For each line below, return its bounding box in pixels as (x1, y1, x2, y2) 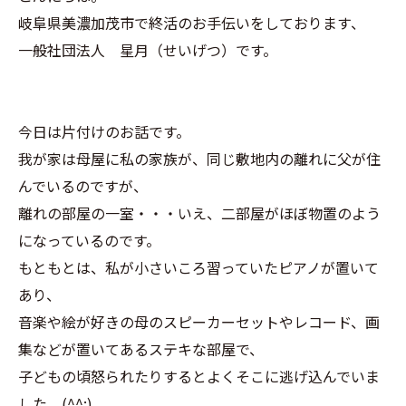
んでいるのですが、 (18, 175, 148, 197)
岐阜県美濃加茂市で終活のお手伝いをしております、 (18, 12, 365, 34)
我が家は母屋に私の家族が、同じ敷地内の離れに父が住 (18, 148, 381, 169)
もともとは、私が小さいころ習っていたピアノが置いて (18, 256, 379, 278)
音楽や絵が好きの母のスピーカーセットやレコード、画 (18, 311, 380, 333)
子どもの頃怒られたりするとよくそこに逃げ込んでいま (18, 365, 380, 387)
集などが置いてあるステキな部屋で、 (18, 338, 264, 360)
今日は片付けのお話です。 (18, 121, 190, 142)
